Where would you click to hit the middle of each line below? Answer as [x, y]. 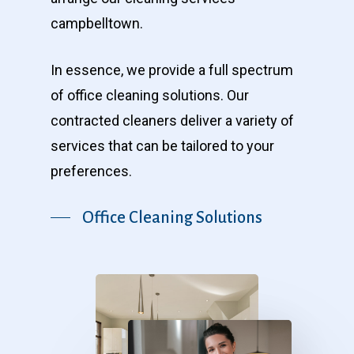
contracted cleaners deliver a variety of [172, 121]
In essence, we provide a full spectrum [172, 70]
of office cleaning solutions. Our [150, 95]
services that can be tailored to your [162, 146]
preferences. [91, 171]
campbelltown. [97, 23]
